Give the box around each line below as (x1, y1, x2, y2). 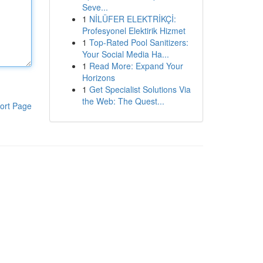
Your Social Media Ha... (82, 48, 169, 60)
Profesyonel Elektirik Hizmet (82, 25, 186, 36)
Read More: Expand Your (89, 60, 183, 72)
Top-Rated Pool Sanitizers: (89, 36, 188, 48)
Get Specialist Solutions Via (89, 83, 191, 95)
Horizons (82, 72, 115, 83)
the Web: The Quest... (82, 95, 164, 107)
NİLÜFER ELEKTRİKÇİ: (89, 13, 176, 25)
